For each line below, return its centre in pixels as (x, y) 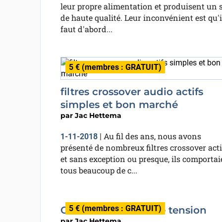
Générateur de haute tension (133, 210)
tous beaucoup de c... (99, 170)
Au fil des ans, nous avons (152, 136)
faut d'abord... (86, 29)
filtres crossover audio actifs (132, 92)
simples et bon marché (119, 105)
